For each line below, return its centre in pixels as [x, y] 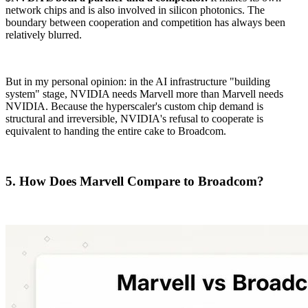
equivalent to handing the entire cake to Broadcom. [116, 131]
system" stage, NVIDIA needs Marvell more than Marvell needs [144, 94]
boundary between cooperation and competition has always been [145, 22]
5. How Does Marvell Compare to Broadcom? [135, 181]
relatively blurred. [44, 35]
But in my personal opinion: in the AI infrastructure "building [138, 81]
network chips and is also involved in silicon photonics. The [135, 10]
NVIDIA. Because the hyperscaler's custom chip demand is [134, 106]
